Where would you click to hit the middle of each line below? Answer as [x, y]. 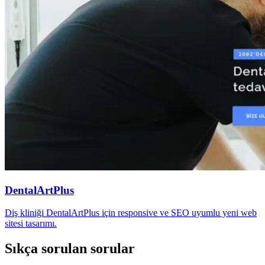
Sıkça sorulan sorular [70, 249]
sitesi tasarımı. [31, 224]
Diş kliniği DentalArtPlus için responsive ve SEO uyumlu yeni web [131, 213]
